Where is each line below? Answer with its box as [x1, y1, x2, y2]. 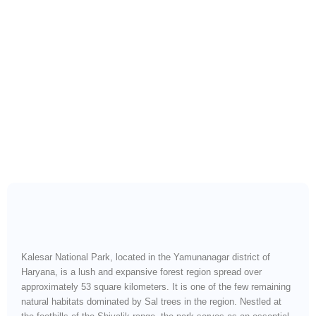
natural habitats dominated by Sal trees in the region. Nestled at [21, 296, 281, 307]
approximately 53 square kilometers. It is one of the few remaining [21, 281, 291, 292]
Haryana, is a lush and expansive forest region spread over [21, 266, 262, 277]
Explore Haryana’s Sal [21, 57, 140, 70]
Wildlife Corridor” [34, 85, 127, 98]
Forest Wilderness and [20, 71, 141, 84]
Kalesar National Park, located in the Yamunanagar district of [21, 251, 270, 262]
